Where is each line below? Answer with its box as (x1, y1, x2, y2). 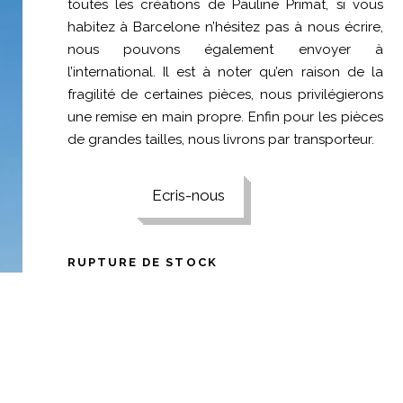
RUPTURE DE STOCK (67, 255, 218, 269)
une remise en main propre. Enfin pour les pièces (67, 109, 383, 125)
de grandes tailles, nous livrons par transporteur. (67, 131, 374, 148)
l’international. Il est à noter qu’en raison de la (67, 64, 383, 80)
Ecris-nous (152, 186, 225, 204)
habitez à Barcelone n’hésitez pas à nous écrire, (67, 19, 383, 35)
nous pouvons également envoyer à (67, 41, 383, 58)
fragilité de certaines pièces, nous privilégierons (67, 86, 383, 103)
